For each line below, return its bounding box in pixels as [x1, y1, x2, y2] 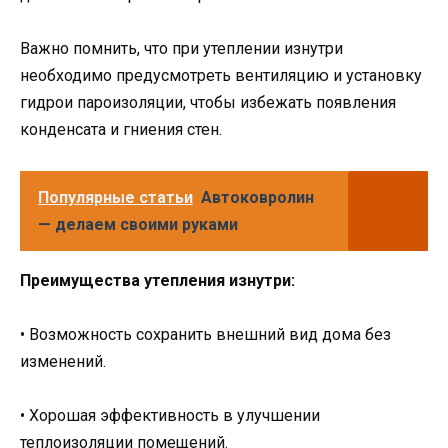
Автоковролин [201, 187, 314, 207]
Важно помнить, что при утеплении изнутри [20, 39, 343, 59]
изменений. [20, 351, 106, 371]
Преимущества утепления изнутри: [20, 270, 295, 290]
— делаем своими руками [38, 214, 238, 234]
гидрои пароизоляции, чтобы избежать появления [20, 93, 396, 113]
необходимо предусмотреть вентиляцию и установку [20, 66, 422, 86]
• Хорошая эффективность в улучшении [20, 405, 320, 425]
